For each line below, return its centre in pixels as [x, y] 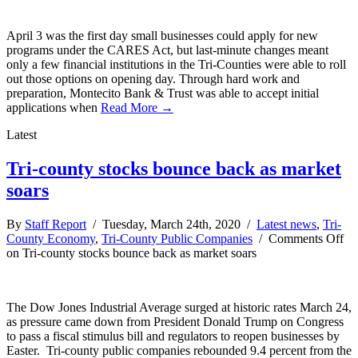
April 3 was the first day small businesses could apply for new [162, 36]
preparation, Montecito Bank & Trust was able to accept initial [163, 93]
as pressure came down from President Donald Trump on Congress [175, 322]
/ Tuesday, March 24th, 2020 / [171, 225]
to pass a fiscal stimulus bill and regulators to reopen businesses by [173, 336]
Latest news [286, 225]
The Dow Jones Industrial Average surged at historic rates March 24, [179, 308]
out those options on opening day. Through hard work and [153, 79]
